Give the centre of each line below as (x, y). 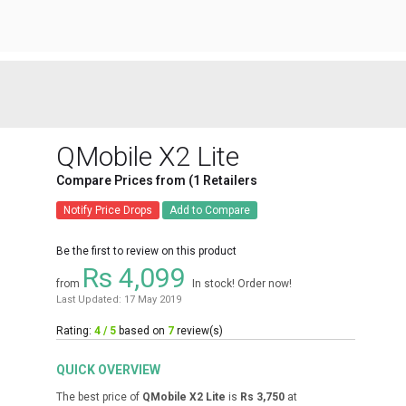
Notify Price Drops (108, 210)
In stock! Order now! (242, 284)
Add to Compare (210, 210)
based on (142, 331)
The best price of (99, 397)
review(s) (198, 331)
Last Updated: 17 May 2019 (119, 300)
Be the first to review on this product (146, 251)
